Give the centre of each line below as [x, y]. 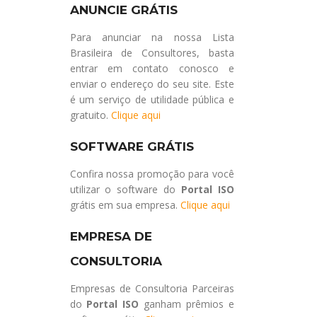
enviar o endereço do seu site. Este [152, 83]
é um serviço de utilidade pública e [152, 99]
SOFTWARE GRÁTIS [132, 146]
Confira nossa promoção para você [152, 173]
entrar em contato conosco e [152, 68]
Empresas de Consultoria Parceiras [152, 288]
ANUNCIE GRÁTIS [123, 10]
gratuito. [90, 115]
